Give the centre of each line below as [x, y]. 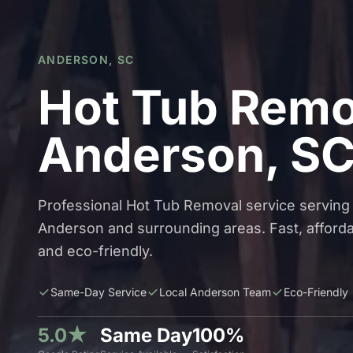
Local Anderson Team [215, 292]
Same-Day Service [98, 292]
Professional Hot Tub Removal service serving [194, 206]
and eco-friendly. [95, 251]
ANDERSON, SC [86, 60]
